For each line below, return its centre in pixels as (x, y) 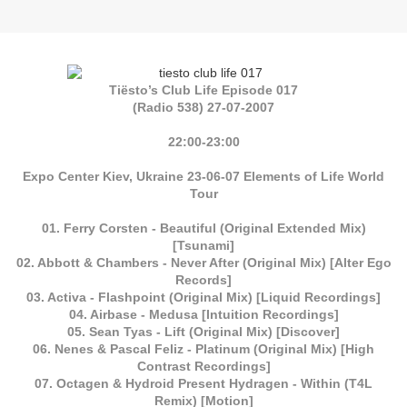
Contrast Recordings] (203, 367)
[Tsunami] (203, 246)
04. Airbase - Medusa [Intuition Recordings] (203, 315)
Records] (203, 280)
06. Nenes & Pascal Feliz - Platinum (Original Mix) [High (203, 349)
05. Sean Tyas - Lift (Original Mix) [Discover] (203, 332)
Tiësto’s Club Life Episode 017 (203, 90)
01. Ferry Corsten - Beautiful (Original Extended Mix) (203, 228)
